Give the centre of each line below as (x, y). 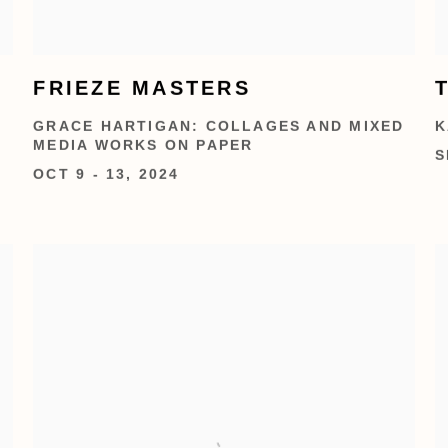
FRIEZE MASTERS (142, 87)
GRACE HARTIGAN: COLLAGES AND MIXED (219, 126)
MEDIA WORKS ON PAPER (143, 145)
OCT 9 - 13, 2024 (106, 174)
